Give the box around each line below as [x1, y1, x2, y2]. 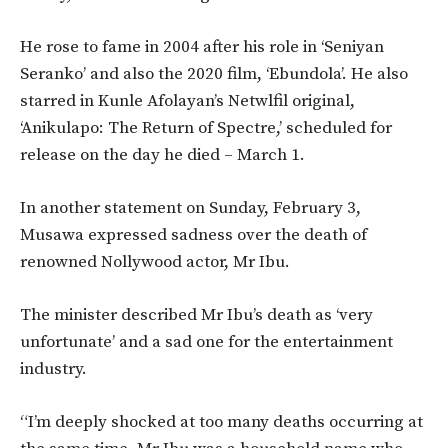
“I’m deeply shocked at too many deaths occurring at [20, 411, 423, 434]
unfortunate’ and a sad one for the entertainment [20, 331, 393, 354]
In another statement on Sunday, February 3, [20, 197, 361, 220]
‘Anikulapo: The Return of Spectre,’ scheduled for [20, 117, 392, 140]
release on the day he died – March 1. [20, 144, 305, 167]
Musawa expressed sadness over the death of [20, 224, 367, 247]
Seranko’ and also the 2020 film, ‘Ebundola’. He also [20, 63, 408, 86]
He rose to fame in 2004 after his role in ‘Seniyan [20, 36, 384, 59]
